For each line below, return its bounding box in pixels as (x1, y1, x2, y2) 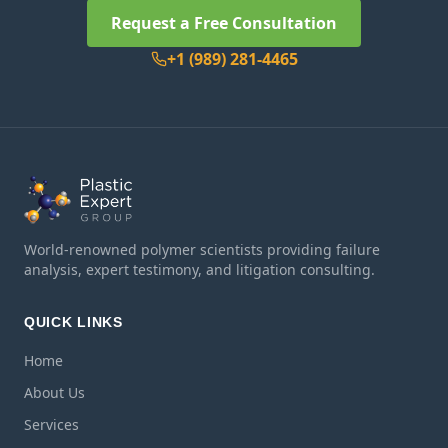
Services (24, 415, 79, 434)
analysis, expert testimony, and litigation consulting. (24, 260, 375, 279)
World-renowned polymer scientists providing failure (24, 240, 380, 259)
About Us (24, 383, 85, 402)
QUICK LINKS (24, 314, 123, 330)
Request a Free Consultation (111, 11, 337, 34)
